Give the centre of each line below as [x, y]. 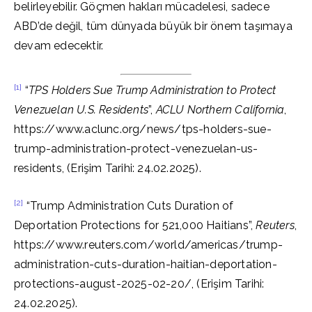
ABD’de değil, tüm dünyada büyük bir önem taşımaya [153, 26]
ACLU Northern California [220, 110]
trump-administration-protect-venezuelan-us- [136, 149]
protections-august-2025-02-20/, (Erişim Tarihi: [139, 284]
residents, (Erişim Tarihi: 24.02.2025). [108, 168]
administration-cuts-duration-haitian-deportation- [146, 264]
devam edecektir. [59, 46]
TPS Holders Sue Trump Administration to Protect [153, 90]
